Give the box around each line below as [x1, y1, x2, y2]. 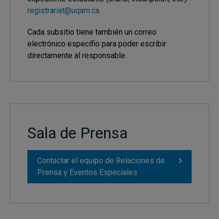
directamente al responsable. [27, 51, 127, 60]
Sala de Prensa [27, 124, 128, 142]
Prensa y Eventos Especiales [37, 168, 137, 177]
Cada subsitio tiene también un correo [27, 27, 156, 37]
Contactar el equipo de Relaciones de [37, 156, 165, 165]
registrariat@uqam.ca [27, 6, 99, 15]
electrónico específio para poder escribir [27, 39, 166, 48]
